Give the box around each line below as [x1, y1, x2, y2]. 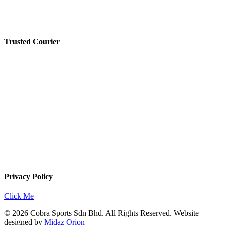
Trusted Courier [4, 37, 60, 46]
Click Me [4, 192, 34, 201]
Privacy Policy [4, 172, 53, 181]
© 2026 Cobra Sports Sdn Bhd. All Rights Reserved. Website [4, 209, 199, 218]
